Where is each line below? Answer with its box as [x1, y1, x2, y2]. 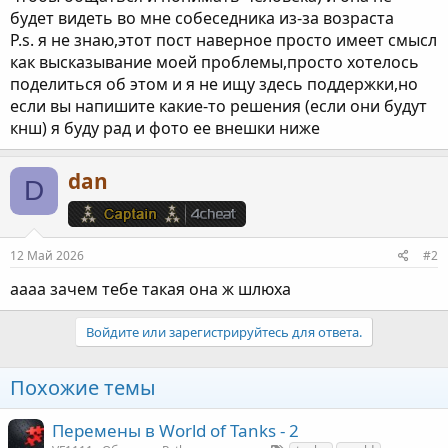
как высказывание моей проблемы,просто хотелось [10, 51, 419, 74]
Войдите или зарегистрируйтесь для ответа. [86, 322, 362, 341]
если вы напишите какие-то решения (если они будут [10, 95, 427, 118]
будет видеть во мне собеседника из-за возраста [10, 7, 394, 30]
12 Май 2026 [10, 246, 84, 264]
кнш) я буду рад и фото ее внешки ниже [10, 117, 320, 140]
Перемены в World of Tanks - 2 [52, 418, 299, 442]
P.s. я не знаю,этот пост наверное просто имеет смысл [10, 29, 437, 52]
